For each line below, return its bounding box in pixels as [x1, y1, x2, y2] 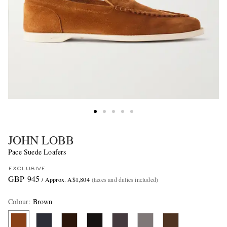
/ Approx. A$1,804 [42, 175, 90, 184]
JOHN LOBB [8, 132, 74, 148]
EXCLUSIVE [8, 166, 46, 172]
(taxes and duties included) [91, 175, 159, 184]
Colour [8, 197, 29, 207]
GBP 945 [8, 173, 40, 184]
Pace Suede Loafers [8, 147, 66, 157]
